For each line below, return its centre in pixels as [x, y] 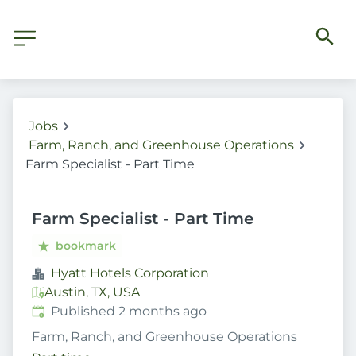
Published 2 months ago [129, 311]
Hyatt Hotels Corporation [130, 273]
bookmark [86, 246]
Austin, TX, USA [92, 292]
